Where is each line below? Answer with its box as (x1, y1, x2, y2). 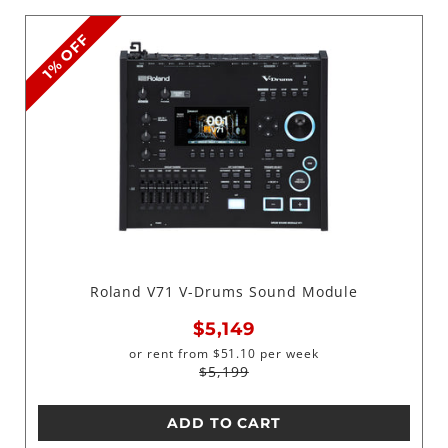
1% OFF (39, 29, 93, 83)
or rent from (129, 345, 209, 363)
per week (256, 345, 319, 363)
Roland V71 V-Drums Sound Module (89, 281, 359, 301)
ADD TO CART (166, 414, 282, 433)
